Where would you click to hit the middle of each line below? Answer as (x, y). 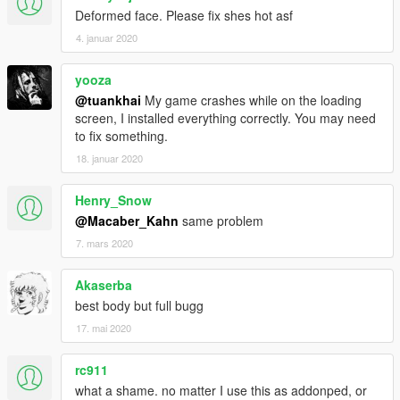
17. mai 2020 (104, 328)
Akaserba (104, 285)
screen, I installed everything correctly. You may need (225, 118)
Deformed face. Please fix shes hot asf (184, 16)
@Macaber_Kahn (127, 221)
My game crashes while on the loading (251, 100)
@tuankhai (108, 100)
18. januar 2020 (109, 158)
